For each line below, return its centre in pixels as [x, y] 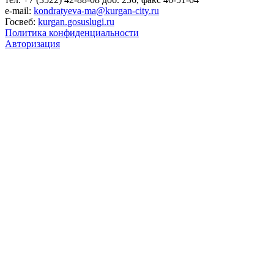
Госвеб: [21, 21]
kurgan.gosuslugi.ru [76, 21]
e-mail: [19, 10]
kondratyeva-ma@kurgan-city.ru [96, 10]
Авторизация [32, 43]
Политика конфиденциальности [72, 32]
